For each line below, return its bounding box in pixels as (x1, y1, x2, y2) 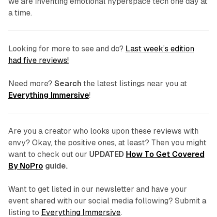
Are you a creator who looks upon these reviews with (8, 126, 199, 136)
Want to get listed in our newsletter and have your (8, 185, 187, 194)
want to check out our (8, 150, 89, 159)
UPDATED (89, 150, 124, 159)
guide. (43, 161, 68, 171)
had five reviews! (8, 56, 69, 65)
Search (54, 79, 81, 89)
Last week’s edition (125, 44, 194, 54)
